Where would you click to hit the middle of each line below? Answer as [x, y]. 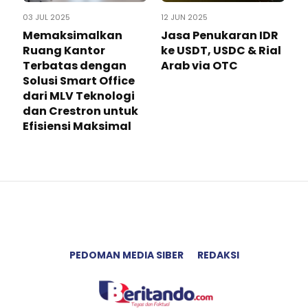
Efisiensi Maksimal [77, 126]
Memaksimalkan [73, 35]
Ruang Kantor [64, 50]
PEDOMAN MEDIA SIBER [126, 255]
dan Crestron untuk [80, 111]
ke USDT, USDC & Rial [221, 50]
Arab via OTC [199, 65]
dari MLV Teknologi [79, 96]
